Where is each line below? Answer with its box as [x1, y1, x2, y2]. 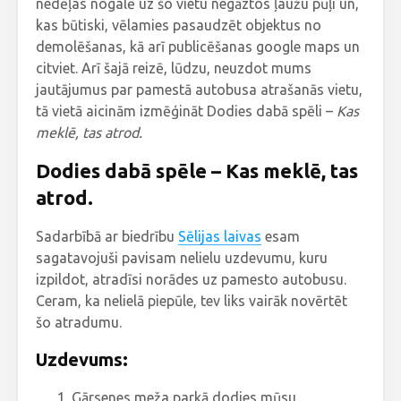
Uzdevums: [36, 349, 128, 371]
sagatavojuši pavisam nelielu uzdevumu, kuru [36, 250, 328, 267]
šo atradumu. [36, 314, 122, 331]
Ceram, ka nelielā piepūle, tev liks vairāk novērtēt [36, 293, 347, 310]
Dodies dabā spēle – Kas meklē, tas [36, 159, 358, 183]
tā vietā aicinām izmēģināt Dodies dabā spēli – [36, 103, 337, 120]
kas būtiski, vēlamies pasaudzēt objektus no [36, 17, 321, 34]
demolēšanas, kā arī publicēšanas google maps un [36, 38, 360, 55]
